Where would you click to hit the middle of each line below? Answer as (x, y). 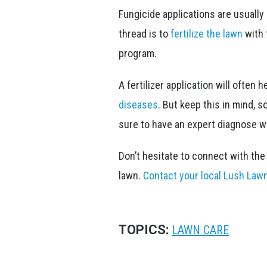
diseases (139, 105)
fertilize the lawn (207, 34)
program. (139, 53)
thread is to (145, 34)
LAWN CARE (201, 230)
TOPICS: (145, 230)
